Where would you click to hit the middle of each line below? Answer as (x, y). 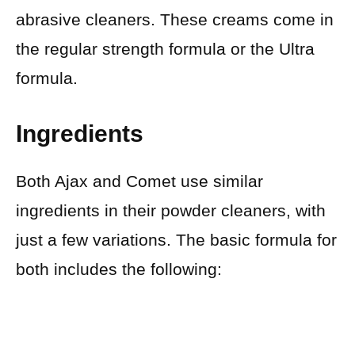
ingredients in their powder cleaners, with (171, 211)
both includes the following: (119, 269)
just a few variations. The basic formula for (176, 240)
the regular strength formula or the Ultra (165, 48)
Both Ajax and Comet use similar (139, 181)
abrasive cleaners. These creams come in (175, 19)
